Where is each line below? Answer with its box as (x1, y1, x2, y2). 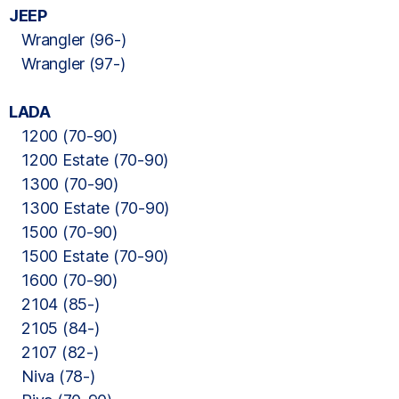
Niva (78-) (9, 367, 95, 386)
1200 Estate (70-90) (9, 151, 169, 169)
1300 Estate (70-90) (9, 199, 170, 217)
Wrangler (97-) (9, 54, 126, 73)
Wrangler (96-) (9, 30, 126, 49)
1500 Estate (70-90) (9, 247, 169, 265)
